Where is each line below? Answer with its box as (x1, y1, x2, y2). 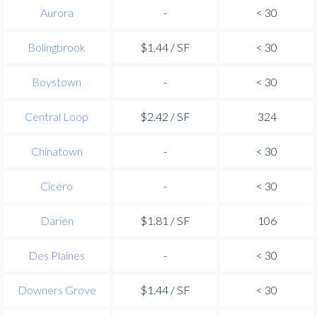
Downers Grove (17, 282, 96, 296)
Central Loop (25, 109, 88, 123)
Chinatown (30, 144, 83, 158)
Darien (40, 213, 74, 227)
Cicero (40, 178, 73, 192)
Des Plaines (28, 248, 85, 262)
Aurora (40, 5, 74, 19)
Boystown (32, 74, 81, 88)
